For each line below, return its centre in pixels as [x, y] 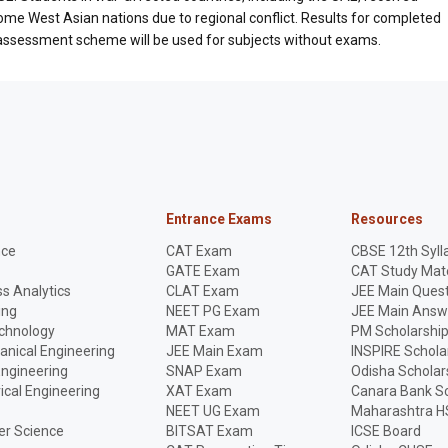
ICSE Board [385, 431]
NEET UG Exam [212, 411]
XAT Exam [198, 391]
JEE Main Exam [214, 351]
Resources [386, 219]
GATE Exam [202, 271]
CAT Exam [198, 251]
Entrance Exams [218, 219]
